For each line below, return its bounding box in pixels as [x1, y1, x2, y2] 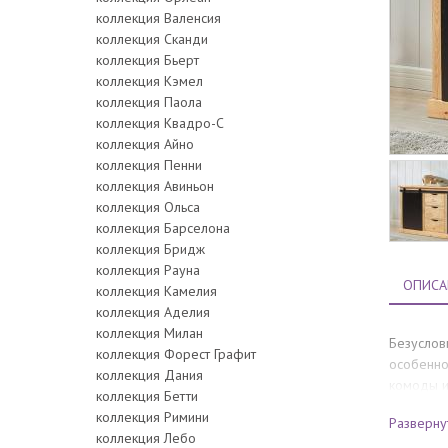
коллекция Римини [96, 407, 209, 426]
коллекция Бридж [96, 239, 205, 258]
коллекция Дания [96, 365, 203, 384]
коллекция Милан [96, 323, 203, 342]
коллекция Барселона [96, 218, 230, 237]
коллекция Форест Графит [96, 344, 256, 363]
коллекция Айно [96, 134, 194, 153]
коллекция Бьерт [96, 50, 199, 69]
